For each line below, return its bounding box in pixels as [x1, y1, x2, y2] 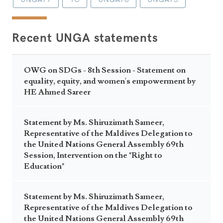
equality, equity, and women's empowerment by [24, 76, 196, 86]
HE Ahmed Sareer [24, 87, 91, 97]
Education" [24, 161, 64, 171]
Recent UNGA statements [12, 31, 158, 45]
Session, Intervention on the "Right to [24, 150, 162, 160]
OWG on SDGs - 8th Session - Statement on [24, 65, 186, 75]
